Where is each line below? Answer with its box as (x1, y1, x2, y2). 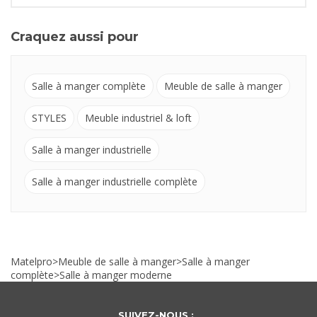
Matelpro (11, 255, 52, 269)
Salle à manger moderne (59, 268, 172, 282)
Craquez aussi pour (11, 29, 139, 45)
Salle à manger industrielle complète (32, 175, 197, 189)
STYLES (32, 111, 67, 125)
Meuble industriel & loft (85, 111, 192, 125)
